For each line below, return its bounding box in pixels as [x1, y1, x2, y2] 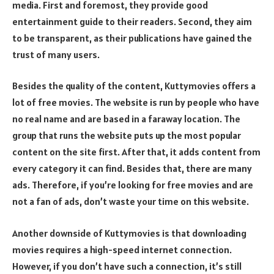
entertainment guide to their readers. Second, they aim [12, 15, 252, 28]
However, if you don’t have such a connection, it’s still [12, 259, 242, 272]
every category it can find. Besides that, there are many [12, 162, 252, 175]
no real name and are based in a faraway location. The [12, 113, 240, 125]
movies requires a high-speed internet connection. [12, 243, 232, 256]
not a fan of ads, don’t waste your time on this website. [12, 195, 249, 208]
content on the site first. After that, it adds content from [12, 146, 261, 158]
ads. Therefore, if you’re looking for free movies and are [12, 179, 253, 191]
